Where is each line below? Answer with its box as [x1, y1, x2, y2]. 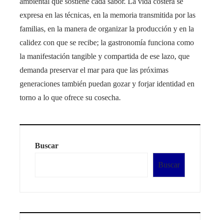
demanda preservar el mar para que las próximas [20, 66, 168, 75]
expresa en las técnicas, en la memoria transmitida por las [20, 11, 195, 20]
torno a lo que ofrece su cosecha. [20, 93, 121, 102]
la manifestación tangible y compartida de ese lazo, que [20, 52, 190, 61]
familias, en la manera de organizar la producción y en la [20, 25, 194, 33]
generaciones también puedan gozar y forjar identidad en [20, 80, 194, 88]
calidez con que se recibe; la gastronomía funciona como [20, 38, 194, 47]
